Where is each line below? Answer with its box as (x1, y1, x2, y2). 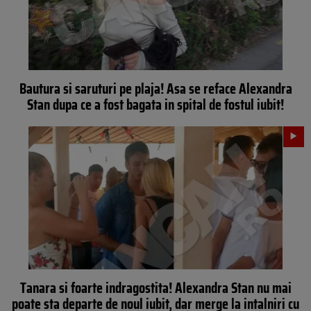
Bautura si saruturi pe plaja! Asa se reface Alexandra (19, 77, 292, 101)
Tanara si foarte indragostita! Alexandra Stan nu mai (19, 276, 292, 299)
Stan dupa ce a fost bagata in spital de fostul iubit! (27, 93, 284, 117)
